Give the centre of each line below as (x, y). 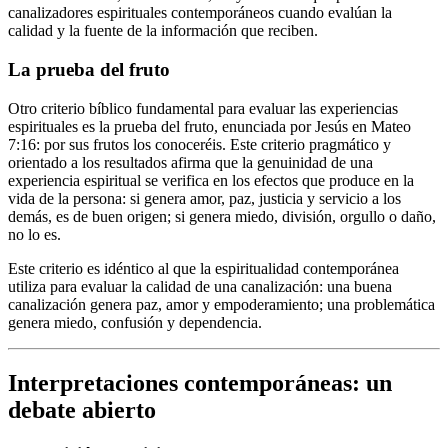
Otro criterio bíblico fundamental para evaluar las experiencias (203, 108)
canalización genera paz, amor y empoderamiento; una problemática (221, 304)
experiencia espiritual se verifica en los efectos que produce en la (211, 180)
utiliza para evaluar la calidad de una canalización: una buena (200, 286)
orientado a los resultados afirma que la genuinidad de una (190, 162)
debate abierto (82, 409)
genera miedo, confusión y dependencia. (135, 322)
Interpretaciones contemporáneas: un (200, 382)
